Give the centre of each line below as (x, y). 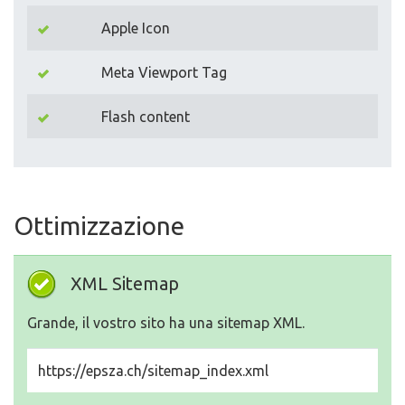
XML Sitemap (125, 283)
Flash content (146, 117)
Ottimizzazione (99, 226)
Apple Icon (136, 28)
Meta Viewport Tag (164, 72)
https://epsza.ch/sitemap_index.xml (153, 371)
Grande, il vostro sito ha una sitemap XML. (166, 323)
